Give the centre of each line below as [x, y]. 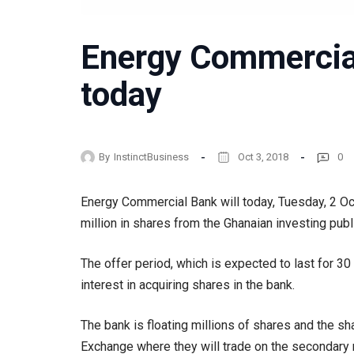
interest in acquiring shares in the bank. [188, 285]
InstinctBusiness [151, 156]
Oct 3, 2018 [263, 156]
